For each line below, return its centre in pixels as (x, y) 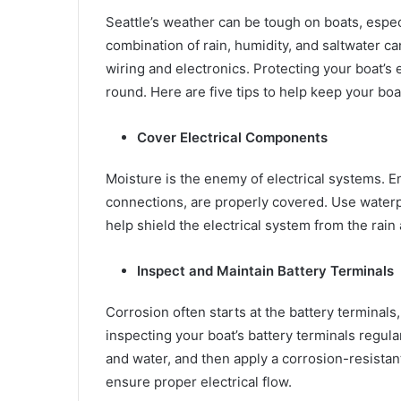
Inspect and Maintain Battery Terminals (265, 270)
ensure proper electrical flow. (199, 381)
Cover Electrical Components (232, 137)
